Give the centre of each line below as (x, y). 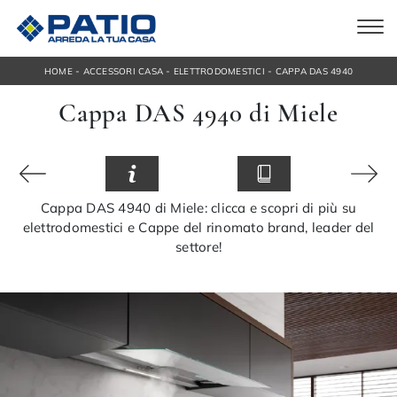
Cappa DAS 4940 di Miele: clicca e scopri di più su (198, 208)
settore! (198, 247)
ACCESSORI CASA (123, 71)
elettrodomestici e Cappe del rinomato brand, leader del (198, 228)
